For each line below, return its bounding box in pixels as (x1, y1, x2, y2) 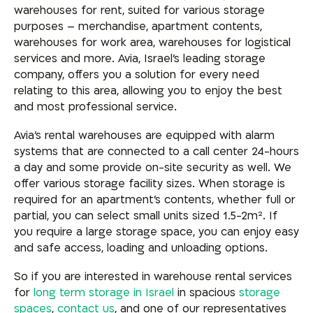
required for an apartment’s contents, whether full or (14, 191, 296, 208)
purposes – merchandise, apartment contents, (14, 19, 262, 35)
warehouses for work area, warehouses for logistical (14, 35, 291, 51)
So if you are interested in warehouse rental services (14, 268, 292, 284)
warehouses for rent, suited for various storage (14, 3, 265, 19)
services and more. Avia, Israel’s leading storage (14, 51, 265, 67)
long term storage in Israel (34, 284, 174, 300)
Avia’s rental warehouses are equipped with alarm (14, 127, 275, 143)
